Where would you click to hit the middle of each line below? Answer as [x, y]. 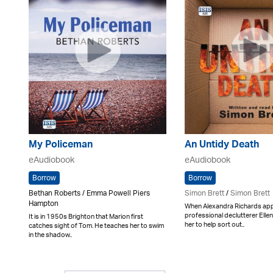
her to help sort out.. [214, 225]
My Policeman [61, 146]
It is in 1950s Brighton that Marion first [86, 217]
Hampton [44, 204]
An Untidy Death [222, 146]
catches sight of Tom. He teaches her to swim [96, 226]
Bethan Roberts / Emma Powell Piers [89, 193]
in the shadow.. [50, 235]
